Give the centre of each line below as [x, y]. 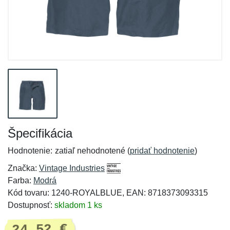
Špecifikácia [40, 133]
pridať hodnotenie [162, 151]
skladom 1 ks [78, 205]
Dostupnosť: [31, 205]
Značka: [23, 168]
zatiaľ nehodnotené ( [92, 151]
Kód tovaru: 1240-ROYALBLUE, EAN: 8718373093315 [108, 193]
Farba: [21, 180]
